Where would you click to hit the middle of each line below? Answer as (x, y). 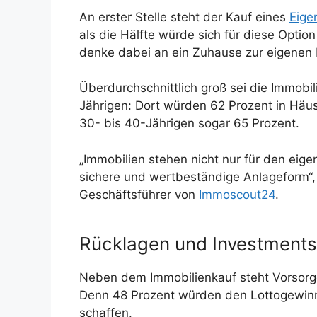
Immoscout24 (237, 194)
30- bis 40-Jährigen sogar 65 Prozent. (189, 123)
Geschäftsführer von (139, 194)
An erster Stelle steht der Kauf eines (184, 17)
